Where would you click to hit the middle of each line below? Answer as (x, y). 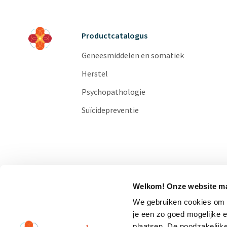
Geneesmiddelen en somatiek (133, 55)
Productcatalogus (114, 35)
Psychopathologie (113, 92)
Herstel (94, 73)
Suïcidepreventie (110, 110)
